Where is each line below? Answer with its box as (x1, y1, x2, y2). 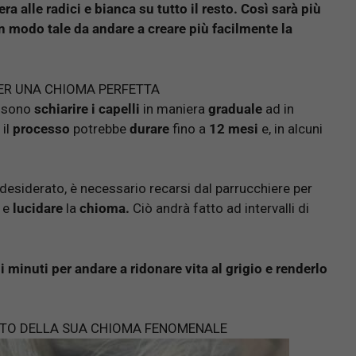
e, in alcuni (258, 120, 323, 137)
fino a (169, 120, 206, 137)
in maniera (140, 100, 208, 117)
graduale (208, 100, 262, 117)
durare (130, 120, 169, 137)
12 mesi (206, 120, 258, 137)
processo (13, 120, 70, 137)
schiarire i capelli (34, 100, 140, 117)
